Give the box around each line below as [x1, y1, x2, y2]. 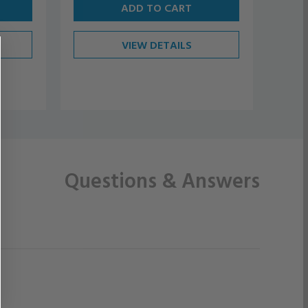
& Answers [162, 164, 260, 195]
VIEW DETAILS [121, 36, 192, 53]
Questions [65, 164, 162, 195]
